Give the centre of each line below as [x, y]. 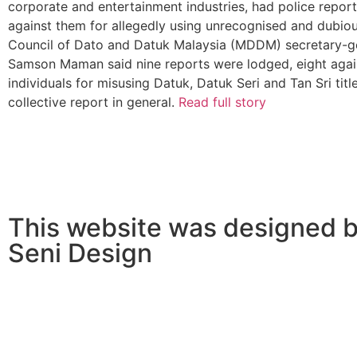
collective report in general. [93, 102]
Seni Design [80, 253]
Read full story [222, 102]
